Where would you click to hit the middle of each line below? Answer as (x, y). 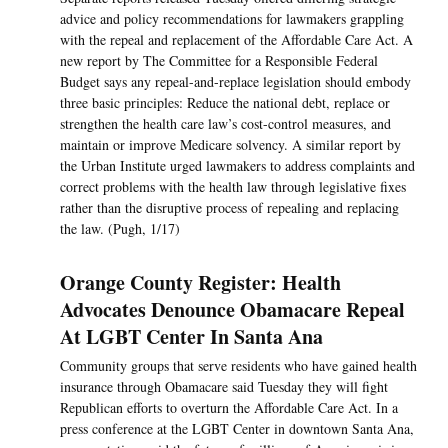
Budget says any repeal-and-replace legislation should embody (235, 82)
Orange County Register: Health (200, 283)
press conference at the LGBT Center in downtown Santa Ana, (237, 429)
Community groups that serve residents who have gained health (238, 366)
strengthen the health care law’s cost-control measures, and (225, 124)
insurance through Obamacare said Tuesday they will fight (224, 387)
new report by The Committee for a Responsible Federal (219, 61)
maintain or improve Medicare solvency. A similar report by (230, 145)
